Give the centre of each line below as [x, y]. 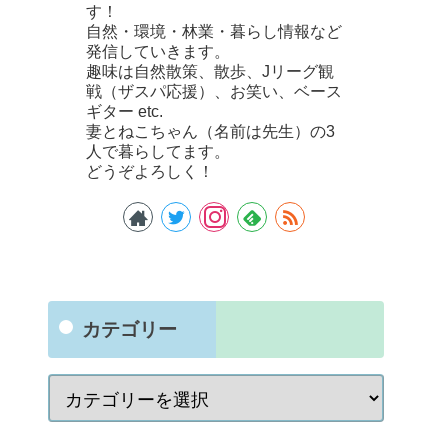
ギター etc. [124, 112]
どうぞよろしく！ [150, 172]
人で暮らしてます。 [158, 152]
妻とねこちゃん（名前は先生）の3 [210, 132]
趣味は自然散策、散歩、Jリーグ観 [210, 72]
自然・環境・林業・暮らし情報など [214, 32]
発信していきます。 [158, 52]
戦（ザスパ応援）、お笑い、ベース [214, 92]
